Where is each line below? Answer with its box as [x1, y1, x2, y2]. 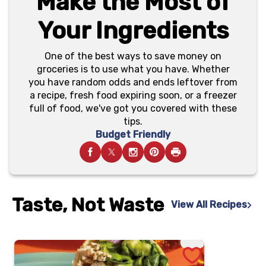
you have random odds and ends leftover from [28, 77, 237, 88]
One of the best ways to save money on [45, 50, 221, 62]
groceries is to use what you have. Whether [36, 64, 230, 75]
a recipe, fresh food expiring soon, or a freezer [29, 90, 237, 101]
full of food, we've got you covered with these [29, 103, 237, 114]
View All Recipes [171, 199, 247, 210]
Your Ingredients [37, 17, 229, 45]
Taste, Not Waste [12, 194, 164, 216]
